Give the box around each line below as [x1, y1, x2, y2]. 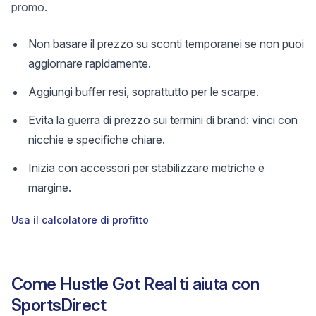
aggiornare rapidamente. [28, 56, 151, 71]
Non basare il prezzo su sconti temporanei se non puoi [28, 37, 304, 51]
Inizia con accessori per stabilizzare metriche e [28, 161, 265, 175]
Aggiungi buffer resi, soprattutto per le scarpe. [28, 85, 259, 99]
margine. [28, 181, 71, 195]
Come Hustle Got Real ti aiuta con [11, 274, 260, 294]
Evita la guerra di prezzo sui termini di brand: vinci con [28, 113, 298, 127]
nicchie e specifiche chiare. [28, 133, 165, 147]
